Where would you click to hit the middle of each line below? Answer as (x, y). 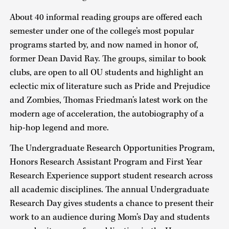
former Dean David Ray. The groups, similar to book (108, 59)
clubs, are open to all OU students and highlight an (106, 72)
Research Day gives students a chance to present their (111, 204)
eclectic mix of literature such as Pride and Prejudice (110, 86)
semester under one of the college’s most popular (102, 31)
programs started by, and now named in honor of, (104, 45)
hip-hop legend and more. (60, 128)
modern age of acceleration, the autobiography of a (107, 114)
